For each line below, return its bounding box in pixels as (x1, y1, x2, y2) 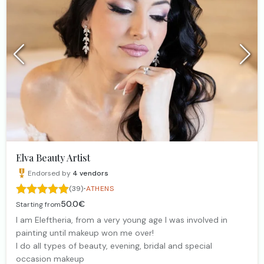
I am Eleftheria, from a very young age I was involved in (16, 214, 227, 226)
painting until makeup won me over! (16, 227, 154, 239)
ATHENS (86, 184, 114, 194)
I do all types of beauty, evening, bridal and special (16, 240, 212, 252)
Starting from (16, 200, 61, 210)
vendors (80, 169, 108, 179)
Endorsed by (28, 169, 71, 179)
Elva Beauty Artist (16, 151, 90, 164)
